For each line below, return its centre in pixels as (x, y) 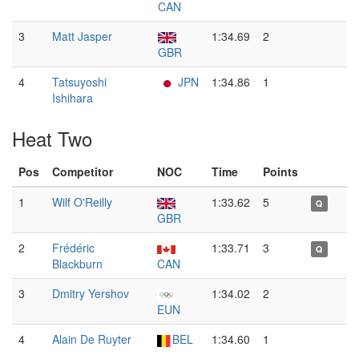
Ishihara (73, 98)
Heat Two (52, 138)
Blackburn (77, 264)
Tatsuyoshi (79, 82)
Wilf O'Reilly (82, 202)
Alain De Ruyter (92, 339)
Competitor (83, 171)
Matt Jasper (82, 36)
